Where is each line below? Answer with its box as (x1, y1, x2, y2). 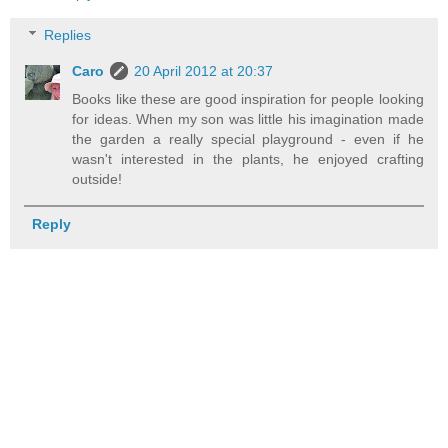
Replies (44, 27, 92, 44)
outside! (72, 171, 123, 188)
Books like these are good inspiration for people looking (72, 91, 424, 108)
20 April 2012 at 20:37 (134, 63, 274, 80)
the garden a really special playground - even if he (72, 131, 424, 148)
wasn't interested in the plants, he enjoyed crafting (72, 151, 424, 168)
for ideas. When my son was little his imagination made (72, 111, 424, 128)
